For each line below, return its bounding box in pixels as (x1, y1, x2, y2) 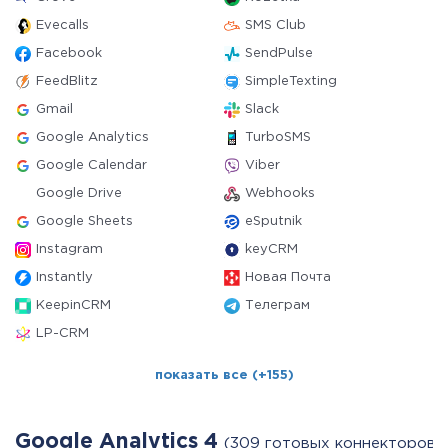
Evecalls (36, 20, 89, 31)
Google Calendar (36, 160, 147, 171)
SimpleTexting (245, 76, 337, 87)
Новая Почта (245, 272, 331, 283)
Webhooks (245, 188, 315, 199)
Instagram (36, 244, 103, 255)
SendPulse (245, 48, 313, 59)
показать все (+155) (154, 370, 294, 381)
